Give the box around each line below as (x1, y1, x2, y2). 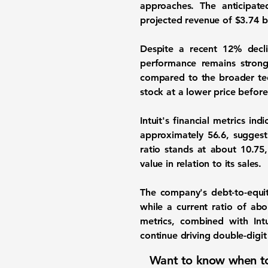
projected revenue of (140, 14, 235, 26)
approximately (140, 129, 208, 141)
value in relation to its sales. (140, 158, 262, 169)
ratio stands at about (140, 144, 240, 155)
